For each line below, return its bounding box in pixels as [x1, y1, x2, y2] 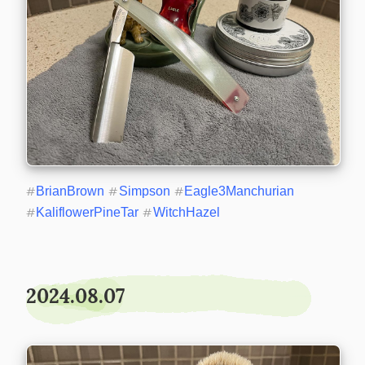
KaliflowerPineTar [36, 205, 139, 220]
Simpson [118, 184, 170, 199]
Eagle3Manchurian [184, 184, 295, 199]
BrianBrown [36, 184, 105, 199]
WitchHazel [152, 205, 220, 220]
